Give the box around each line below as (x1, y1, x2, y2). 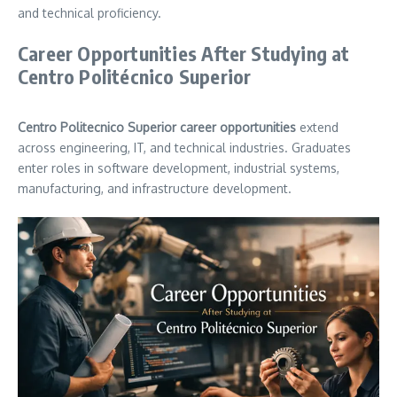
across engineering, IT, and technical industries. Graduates (18, 139, 351, 155)
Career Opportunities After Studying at (18, 40, 350, 66)
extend (296, 119, 339, 135)
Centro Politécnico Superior (18, 63, 252, 89)
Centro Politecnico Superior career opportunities (18, 119, 296, 135)
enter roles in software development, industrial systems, (18, 160, 339, 175)
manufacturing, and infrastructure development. (18, 180, 292, 196)
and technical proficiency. (18, 4, 161, 20)
